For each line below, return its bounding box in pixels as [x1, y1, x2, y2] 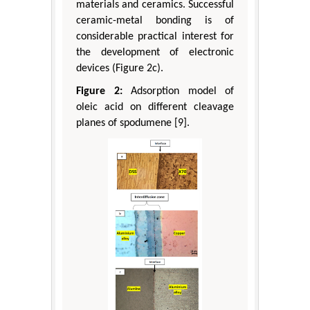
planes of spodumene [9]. [76, 118, 190, 129]
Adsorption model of [122, 86, 234, 98]
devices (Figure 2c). [76, 63, 163, 75]
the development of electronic [76, 47, 234, 59]
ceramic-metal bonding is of [76, 15, 234, 27]
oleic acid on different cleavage [76, 102, 234, 113]
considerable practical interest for [76, 31, 234, 43]
